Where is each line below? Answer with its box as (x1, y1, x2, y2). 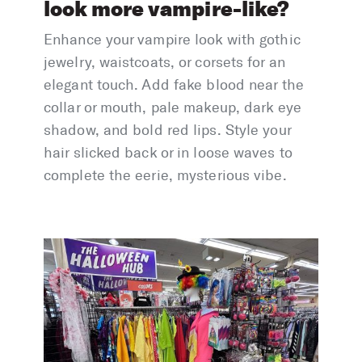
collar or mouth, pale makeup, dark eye (44, 99, 301, 117)
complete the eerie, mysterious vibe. (44, 166, 287, 185)
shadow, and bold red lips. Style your (44, 121, 291, 140)
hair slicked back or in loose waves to (44, 144, 293, 162)
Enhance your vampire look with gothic (44, 31, 301, 49)
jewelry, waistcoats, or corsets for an (44, 53, 285, 72)
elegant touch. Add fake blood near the (44, 76, 304, 95)
